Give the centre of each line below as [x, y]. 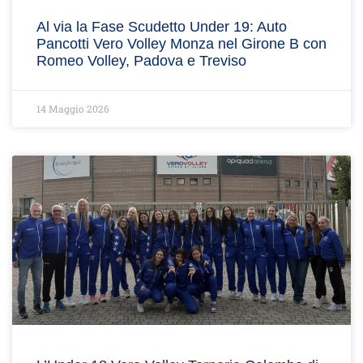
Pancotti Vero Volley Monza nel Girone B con [181, 44]
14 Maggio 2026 [73, 109]
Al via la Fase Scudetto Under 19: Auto [162, 27]
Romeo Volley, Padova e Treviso [141, 61]
